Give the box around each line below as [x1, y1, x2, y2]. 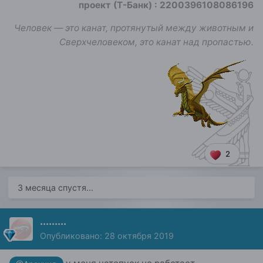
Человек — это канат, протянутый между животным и [14, 22, 254, 33]
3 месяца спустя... [18, 183, 93, 193]
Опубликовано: [40, 231, 104, 241]
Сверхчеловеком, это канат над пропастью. [59, 36, 254, 48]
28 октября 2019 [104, 231, 174, 241]
